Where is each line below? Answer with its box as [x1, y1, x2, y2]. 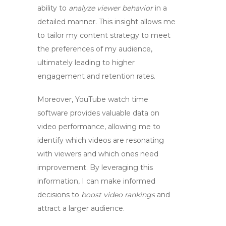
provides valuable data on [68, 108, 159, 118]
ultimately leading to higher [37, 58, 135, 67]
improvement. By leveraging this [37, 163, 153, 172]
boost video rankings [81, 190, 155, 199]
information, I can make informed [37, 177, 155, 186]
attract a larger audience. [37, 204, 125, 213]
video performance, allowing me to [37, 122, 160, 131]
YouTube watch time [75, 95, 148, 104]
